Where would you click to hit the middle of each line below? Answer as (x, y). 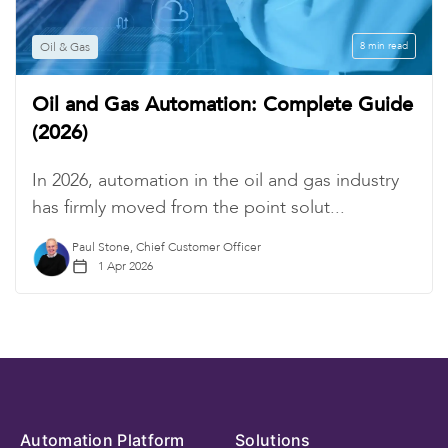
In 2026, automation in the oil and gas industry (215, 181)
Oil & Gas (65, 47)
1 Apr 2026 (124, 266)
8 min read (384, 46)
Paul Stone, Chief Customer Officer (166, 248)
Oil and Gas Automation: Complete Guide (222, 105)
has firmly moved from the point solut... (188, 208)
